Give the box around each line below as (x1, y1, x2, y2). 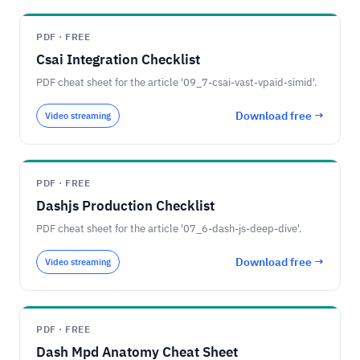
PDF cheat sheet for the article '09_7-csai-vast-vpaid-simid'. (36, 76, 317, 89)
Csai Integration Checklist (36, 51, 200, 68)
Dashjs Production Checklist (36, 197, 215, 215)
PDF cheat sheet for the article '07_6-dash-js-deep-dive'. (36, 222, 302, 235)
